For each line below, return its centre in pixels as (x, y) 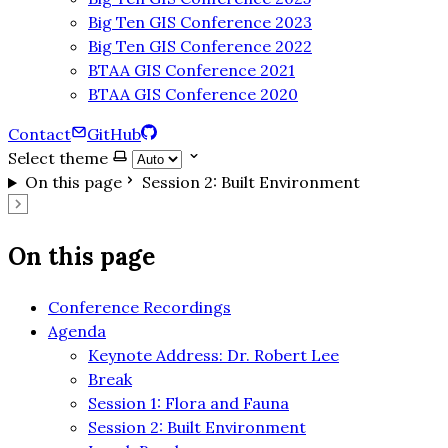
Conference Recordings (139, 307)
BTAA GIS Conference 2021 (191, 70)
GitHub (114, 134)
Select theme (58, 158)
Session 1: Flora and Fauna (188, 403)
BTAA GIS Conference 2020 (193, 94)
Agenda (77, 331)
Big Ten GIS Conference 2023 (200, 22)
